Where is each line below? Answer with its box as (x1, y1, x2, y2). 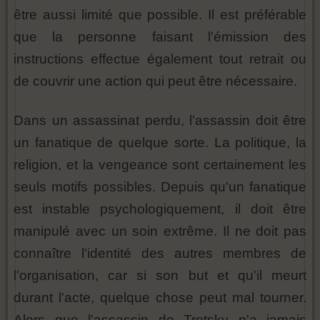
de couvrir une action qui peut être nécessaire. (14, 74, 297, 89)
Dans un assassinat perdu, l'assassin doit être (14, 113, 306, 129)
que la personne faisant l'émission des (14, 29, 306, 45)
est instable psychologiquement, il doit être (14, 201, 306, 217)
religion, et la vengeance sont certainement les (14, 157, 306, 173)
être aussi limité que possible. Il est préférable (14, 7, 306, 23)
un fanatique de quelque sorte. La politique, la (14, 135, 306, 151)
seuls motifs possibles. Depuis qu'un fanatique (14, 179, 306, 195)
